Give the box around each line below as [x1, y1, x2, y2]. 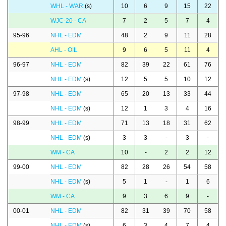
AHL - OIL [50, 46, 77, 54]
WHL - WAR [50, 3, 83, 10]
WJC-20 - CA [50, 17, 86, 25]
